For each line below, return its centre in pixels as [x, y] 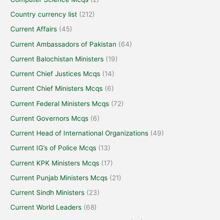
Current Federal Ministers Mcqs [60, 103]
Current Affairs [34, 29]
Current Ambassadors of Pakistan [64, 44]
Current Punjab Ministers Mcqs [59, 178]
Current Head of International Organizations [80, 133]
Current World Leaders [46, 207]
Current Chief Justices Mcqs [55, 74]
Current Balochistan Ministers [57, 59]
